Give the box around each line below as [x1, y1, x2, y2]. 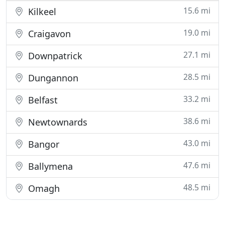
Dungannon [26, 72, 78, 84]
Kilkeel [26, 6, 56, 18]
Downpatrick [26, 50, 82, 62]
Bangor [26, 138, 59, 150]
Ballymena [26, 160, 73, 172]
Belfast [26, 94, 58, 106]
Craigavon [26, 28, 71, 40]
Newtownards [26, 116, 87, 128]
